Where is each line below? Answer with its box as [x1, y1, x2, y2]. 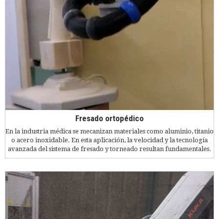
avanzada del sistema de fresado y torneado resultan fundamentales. [8, 145, 211, 153]
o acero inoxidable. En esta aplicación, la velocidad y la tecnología [11, 136, 208, 144]
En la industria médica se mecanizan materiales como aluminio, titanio [5, 127, 214, 135]
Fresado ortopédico [75, 113, 144, 124]
